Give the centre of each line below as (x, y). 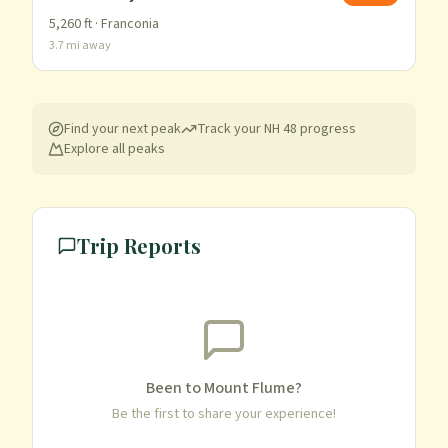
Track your (230, 129)
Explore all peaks (114, 149)
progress (326, 129)
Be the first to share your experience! (224, 414)
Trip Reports (139, 245)
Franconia (130, 24)
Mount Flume (249, 388)
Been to (175, 388)
